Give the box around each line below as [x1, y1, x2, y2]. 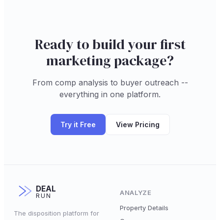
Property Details [120, 203, 168, 212]
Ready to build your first [34, 35, 186, 54]
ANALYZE [120, 188, 152, 196]
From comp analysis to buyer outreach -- [32, 78, 188, 88]
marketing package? [46, 51, 174, 70]
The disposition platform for [14, 209, 99, 218]
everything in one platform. [59, 89, 161, 100]
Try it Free [60, 120, 96, 129]
